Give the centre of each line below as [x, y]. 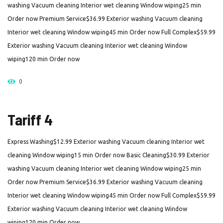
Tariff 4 [30, 119]
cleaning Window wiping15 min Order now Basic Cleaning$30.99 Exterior [109, 155]
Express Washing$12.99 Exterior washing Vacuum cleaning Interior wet [106, 142]
